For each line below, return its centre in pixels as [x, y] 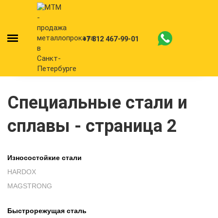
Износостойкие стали [45, 158]
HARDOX [22, 172]
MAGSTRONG [30, 186]
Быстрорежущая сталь [47, 211]
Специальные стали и [97, 103]
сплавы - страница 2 [92, 126]
